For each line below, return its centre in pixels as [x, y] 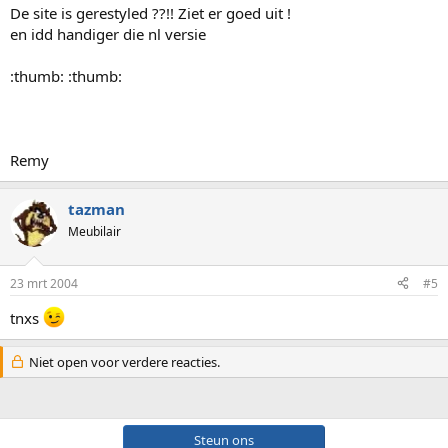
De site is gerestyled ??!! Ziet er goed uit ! [150, 13]
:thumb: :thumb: [66, 76]
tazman [96, 209]
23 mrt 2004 [44, 283]
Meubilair [94, 231]
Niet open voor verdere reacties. [122, 361]
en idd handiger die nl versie [108, 34]
